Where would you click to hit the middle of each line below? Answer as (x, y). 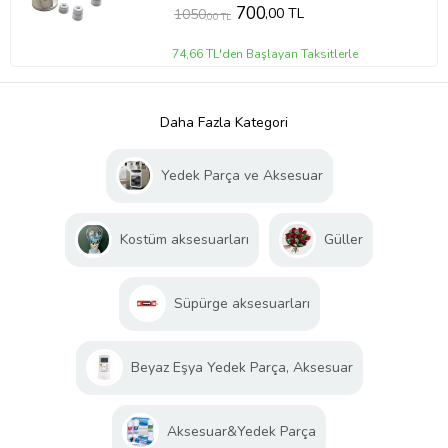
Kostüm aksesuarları (184, 240)
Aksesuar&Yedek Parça (241, 432)
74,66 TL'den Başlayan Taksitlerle (265, 54)
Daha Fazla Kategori (224, 123)
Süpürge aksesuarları (241, 304)
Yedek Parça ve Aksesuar (241, 176)
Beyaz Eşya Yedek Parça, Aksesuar (241, 368)
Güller (343, 240)
